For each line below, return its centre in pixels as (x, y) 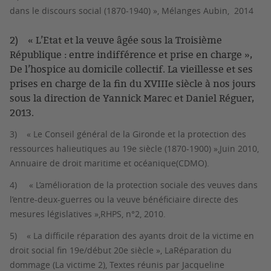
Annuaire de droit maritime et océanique (93, 163)
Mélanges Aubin (194, 11)
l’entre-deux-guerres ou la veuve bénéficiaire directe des (124, 199)
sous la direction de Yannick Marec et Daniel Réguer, (132, 98)
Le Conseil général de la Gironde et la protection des (140, 134)
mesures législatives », (55, 214)
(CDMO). (193, 163)
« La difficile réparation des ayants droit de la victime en (140, 236)
